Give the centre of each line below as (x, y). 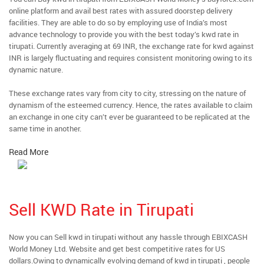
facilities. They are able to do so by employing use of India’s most (118, 22)
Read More (29, 152)
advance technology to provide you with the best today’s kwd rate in (124, 34)
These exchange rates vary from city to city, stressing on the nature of (127, 93)
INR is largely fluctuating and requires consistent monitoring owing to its (131, 58)
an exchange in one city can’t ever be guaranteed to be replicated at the (129, 117)
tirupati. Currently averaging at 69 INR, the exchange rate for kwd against (131, 46)
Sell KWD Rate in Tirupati (101, 209)
